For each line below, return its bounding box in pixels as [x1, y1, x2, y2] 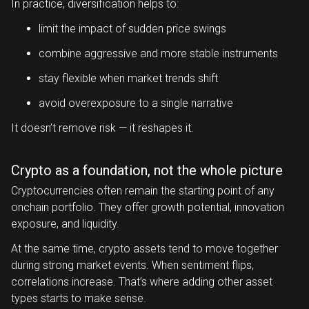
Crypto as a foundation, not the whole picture [11, 162, 283, 179]
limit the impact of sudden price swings [39, 22, 226, 35]
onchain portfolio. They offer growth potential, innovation [11, 201, 284, 214]
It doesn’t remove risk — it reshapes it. [11, 121, 194, 134]
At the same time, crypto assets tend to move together [11, 242, 278, 255]
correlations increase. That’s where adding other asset [11, 275, 272, 288]
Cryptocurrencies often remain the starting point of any [11, 184, 275, 197]
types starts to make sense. [11, 292, 146, 305]
